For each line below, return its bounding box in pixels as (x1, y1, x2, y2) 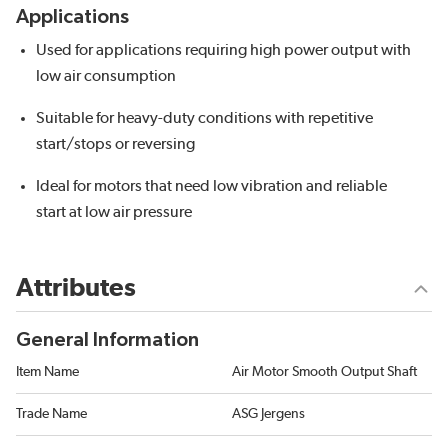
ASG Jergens (232, 407, 305, 422)
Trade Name (16, 407, 87, 422)
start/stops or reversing (36, 136, 195, 153)
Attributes (16, 275, 136, 302)
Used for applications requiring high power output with (36, 42, 411, 59)
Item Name (16, 365, 79, 380)
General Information (16, 330, 199, 351)
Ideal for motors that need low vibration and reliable (36, 178, 387, 195)
